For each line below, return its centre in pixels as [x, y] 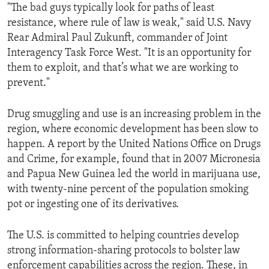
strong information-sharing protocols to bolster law [124, 250]
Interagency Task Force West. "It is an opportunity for [129, 53]
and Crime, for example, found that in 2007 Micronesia [134, 159]
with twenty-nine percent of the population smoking [128, 189]
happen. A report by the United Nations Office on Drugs [134, 144]
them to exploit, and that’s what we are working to [123, 68]
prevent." [29, 83]
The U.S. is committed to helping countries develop [123, 235]
